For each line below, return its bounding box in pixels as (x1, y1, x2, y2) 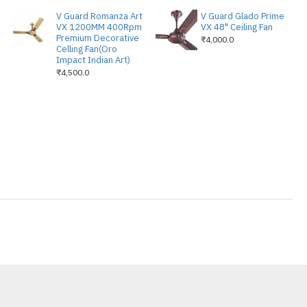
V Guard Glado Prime (200, 10, 284, 22)
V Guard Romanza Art (56, 10, 143, 22)
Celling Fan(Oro (56, 43, 117, 55)
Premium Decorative (56, 32, 139, 44)
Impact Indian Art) (56, 54, 130, 66)
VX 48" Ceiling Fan (200, 21, 273, 33)
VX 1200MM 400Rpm (56, 21, 142, 33)
